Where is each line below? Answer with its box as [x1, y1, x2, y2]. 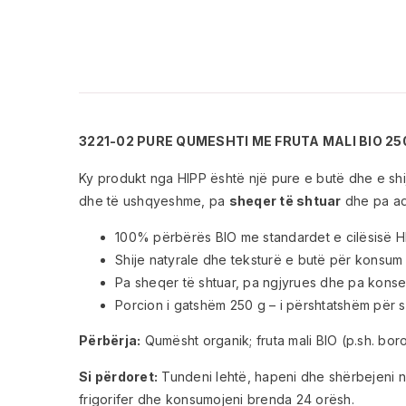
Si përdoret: [79, 369, 158, 385]
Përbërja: [79, 333, 141, 348]
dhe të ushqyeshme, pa [79, 192, 229, 208]
